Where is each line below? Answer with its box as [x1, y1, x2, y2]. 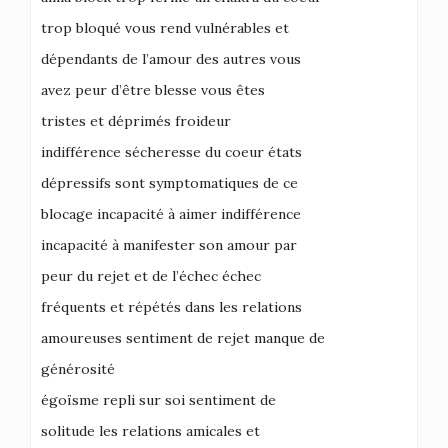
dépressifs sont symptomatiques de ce [41, 174, 298, 192]
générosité [41, 360, 115, 378]
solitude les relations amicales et [41, 422, 260, 440]
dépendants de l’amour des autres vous [41, 50, 301, 68]
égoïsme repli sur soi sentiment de [41, 391, 276, 409]
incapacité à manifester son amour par [41, 236, 297, 254]
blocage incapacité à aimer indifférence [41, 205, 301, 223]
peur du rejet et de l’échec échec [41, 267, 261, 285]
